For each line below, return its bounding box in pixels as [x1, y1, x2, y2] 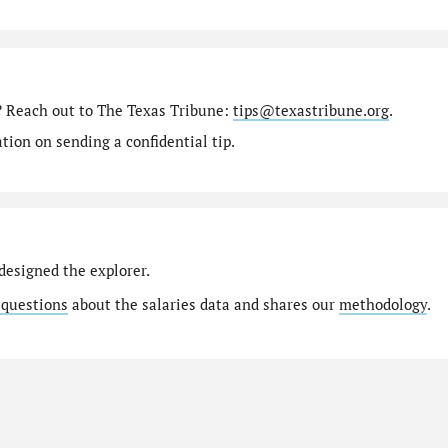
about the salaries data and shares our [67, 295, 339, 315]
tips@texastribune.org [232, 100, 389, 120]
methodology [338, 295, 427, 315]
